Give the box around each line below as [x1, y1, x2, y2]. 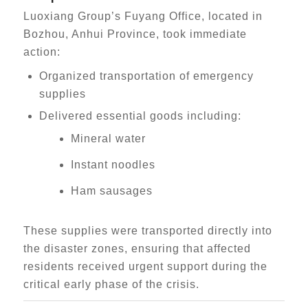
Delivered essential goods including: [38, 110, 241, 122]
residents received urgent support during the [23, 261, 267, 272]
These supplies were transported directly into [23, 225, 272, 236]
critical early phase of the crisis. [23, 278, 199, 290]
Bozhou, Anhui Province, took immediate [23, 28, 247, 40]
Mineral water [70, 133, 146, 144]
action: [23, 46, 60, 58]
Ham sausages [70, 185, 153, 197]
